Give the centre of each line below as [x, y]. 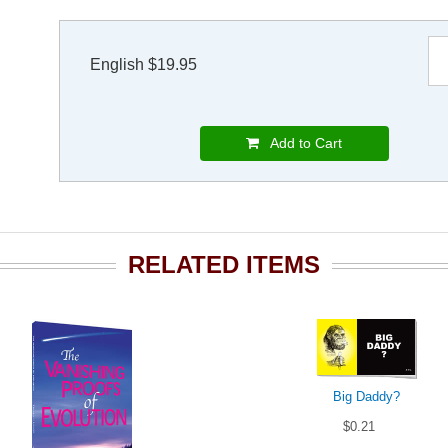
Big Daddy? [366, 397]
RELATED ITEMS [224, 265]
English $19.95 [143, 65]
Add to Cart [300, 143]
